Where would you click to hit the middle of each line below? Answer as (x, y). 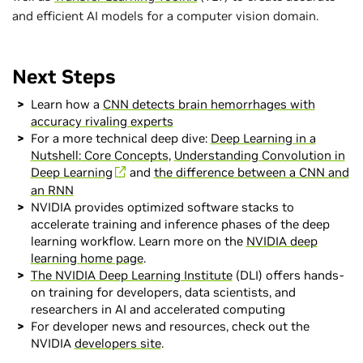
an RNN (52, 190)
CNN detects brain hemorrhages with (209, 104)
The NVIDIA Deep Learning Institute (131, 275)
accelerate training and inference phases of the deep (180, 224)
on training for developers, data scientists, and (163, 292)
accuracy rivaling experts (102, 121)
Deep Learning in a (263, 138)
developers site (117, 343)
